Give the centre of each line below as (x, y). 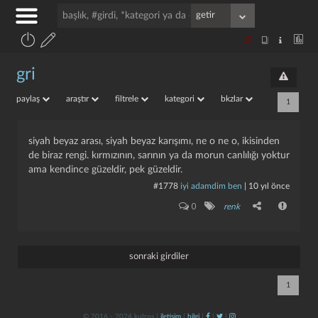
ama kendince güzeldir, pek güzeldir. (105, 170)
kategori (181, 99)
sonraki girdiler (159, 257)
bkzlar (233, 99)
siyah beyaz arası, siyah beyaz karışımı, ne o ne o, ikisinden (154, 141)
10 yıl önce (269, 186)
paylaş (29, 99)
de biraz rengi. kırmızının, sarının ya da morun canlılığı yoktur (159, 155)
